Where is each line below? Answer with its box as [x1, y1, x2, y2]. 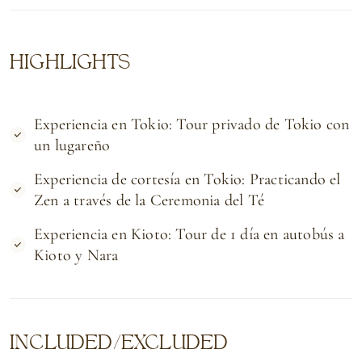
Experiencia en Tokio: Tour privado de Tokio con [34, 114, 350, 134]
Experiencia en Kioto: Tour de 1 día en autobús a [34, 224, 345, 244]
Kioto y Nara [34, 245, 119, 265]
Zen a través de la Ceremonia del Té [34, 190, 264, 210]
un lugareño [34, 135, 111, 155]
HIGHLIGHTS [10, 46, 130, 78]
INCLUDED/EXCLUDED [10, 326, 229, 358]
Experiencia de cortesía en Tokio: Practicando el [34, 169, 341, 189]
